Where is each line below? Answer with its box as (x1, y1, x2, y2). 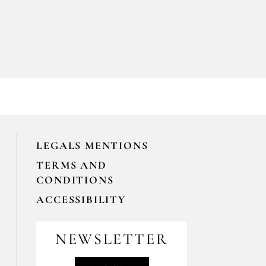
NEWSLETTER (55, 229, 169, 248)
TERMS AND (36, 158, 107, 172)
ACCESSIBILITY (36, 192, 126, 206)
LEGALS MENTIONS (36, 138, 148, 152)
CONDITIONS (36, 173, 114, 186)
